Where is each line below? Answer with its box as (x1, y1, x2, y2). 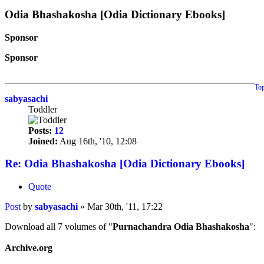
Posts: (28, 125, 52, 136)
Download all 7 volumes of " (5, 222, 113, 232)
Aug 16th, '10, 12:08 (58, 136, 137, 146)
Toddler (28, 104, 57, 114)
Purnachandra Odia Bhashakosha (113, 222, 249, 232)
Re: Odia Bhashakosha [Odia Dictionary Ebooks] (5, 157, 245, 170)
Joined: (28, 136, 58, 146)
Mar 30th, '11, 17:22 (87, 202, 163, 212)
